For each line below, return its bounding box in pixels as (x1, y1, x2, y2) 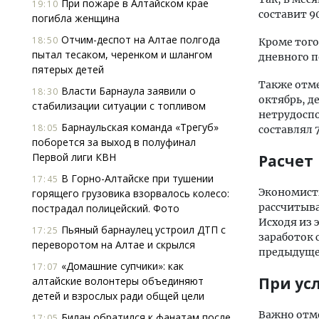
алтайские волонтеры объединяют (32, 274, 204, 288)
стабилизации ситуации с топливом (32, 99, 206, 113)
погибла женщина (32, 11, 120, 25)
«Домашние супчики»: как (58, 259, 184, 273)
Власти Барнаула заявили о (58, 84, 196, 98)
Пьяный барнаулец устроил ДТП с (58, 223, 226, 236)
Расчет (258, 151, 313, 171)
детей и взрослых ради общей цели (32, 289, 204, 303)
